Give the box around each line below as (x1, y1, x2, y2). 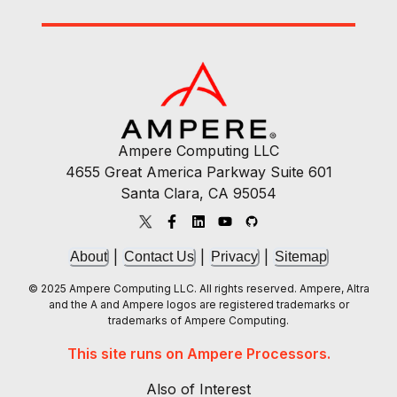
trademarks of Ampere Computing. (108, 314, 289, 328)
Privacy (211, 249, 258, 265)
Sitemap (275, 249, 327, 265)
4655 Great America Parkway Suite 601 (65, 163, 332, 182)
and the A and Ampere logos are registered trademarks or (48, 298, 349, 312)
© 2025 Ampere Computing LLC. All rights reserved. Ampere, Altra (27, 282, 370, 296)
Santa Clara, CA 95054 (121, 184, 276, 203)
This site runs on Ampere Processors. (66, 345, 331, 363)
